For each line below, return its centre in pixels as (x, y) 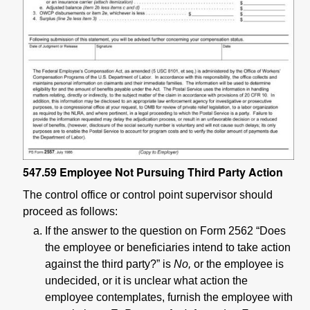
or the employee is (237, 264)
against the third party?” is (109, 264)
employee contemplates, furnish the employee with (169, 297)
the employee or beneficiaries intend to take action (168, 247)
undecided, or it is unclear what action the (146, 280)
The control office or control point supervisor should (148, 194)
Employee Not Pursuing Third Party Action (171, 172)
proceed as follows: (70, 211)
